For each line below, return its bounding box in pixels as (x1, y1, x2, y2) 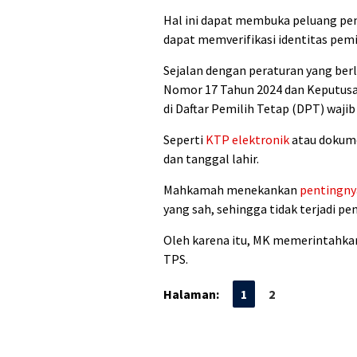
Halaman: (163, 286, 219, 303)
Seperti (163, 131, 206, 148)
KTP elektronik (206, 131, 289, 148)
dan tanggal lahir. (163, 151, 259, 167)
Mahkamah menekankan (163, 182, 300, 198)
